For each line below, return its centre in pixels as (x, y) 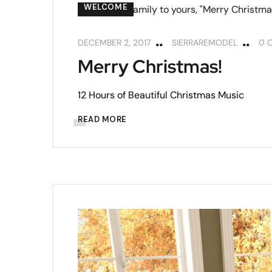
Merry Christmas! (150, 66)
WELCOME (106, 7)
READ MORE (102, 119)
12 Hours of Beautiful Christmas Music (161, 95)
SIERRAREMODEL (205, 42)
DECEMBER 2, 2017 (114, 42)
